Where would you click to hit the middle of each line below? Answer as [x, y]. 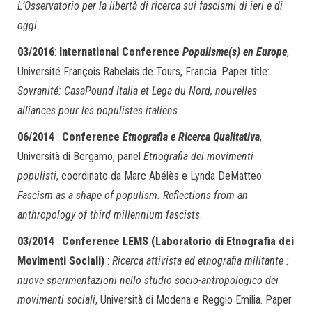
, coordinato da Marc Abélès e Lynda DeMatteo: [160, 176]
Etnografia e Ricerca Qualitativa [191, 137]
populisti [37, 176]
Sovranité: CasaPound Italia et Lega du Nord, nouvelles [137, 91]
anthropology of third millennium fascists [109, 215]
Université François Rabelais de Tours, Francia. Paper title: [143, 71]
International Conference [121, 52]
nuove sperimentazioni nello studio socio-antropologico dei [148, 280]
